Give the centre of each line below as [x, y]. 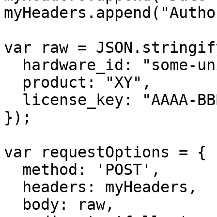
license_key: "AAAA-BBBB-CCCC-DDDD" [13, 100]
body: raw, [13, 204]
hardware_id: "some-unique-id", [13, 65]
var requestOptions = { [105, 152]
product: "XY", [13, 82]
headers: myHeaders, [13, 187]
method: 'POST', [13, 170]
